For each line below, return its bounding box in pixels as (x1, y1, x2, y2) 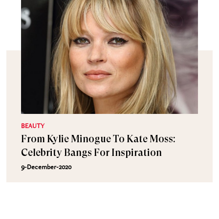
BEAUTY (21, 121, 45, 130)
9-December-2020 (21, 162, 72, 171)
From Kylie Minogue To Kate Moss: (21, 133, 175, 145)
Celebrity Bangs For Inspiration (21, 147, 162, 158)
